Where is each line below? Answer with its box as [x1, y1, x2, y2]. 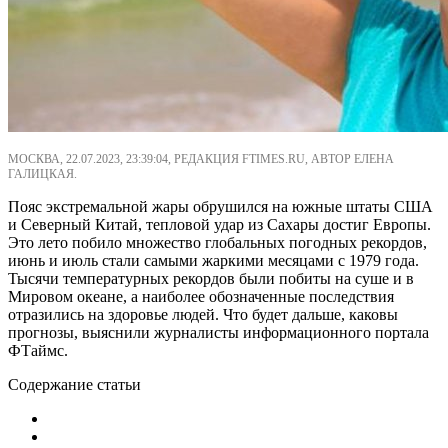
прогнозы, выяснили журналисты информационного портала [8, 323, 429, 341]
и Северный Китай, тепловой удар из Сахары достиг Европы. [8, 215, 431, 233]
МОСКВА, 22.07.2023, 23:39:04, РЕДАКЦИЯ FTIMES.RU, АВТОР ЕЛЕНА [8, 151, 394, 166]
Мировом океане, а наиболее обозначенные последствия [8, 287, 394, 305]
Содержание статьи [8, 375, 141, 393]
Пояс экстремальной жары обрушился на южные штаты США [8, 197, 433, 215]
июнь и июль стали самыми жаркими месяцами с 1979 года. [8, 251, 419, 269]
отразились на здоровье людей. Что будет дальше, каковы [8, 305, 398, 323]
